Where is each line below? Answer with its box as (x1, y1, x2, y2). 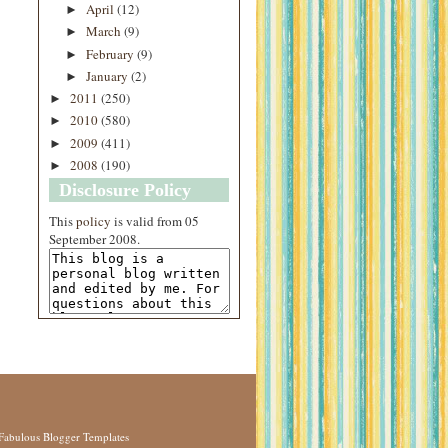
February (85, 44, 137, 63)
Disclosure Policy (59, 180, 191, 200)
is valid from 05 (111, 212, 199, 230)
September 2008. (49, 230, 140, 248)
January (85, 66, 131, 85)
